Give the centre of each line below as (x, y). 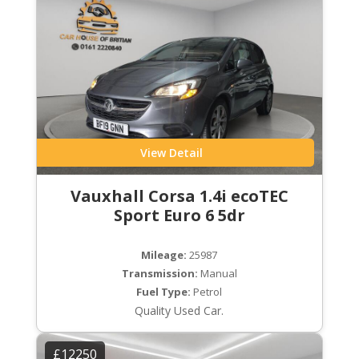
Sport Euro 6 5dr (179, 216)
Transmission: (159, 274)
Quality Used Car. (179, 311)
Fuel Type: (164, 292)
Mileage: (164, 255)
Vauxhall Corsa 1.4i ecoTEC (179, 196)
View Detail (171, 153)
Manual (217, 274)
